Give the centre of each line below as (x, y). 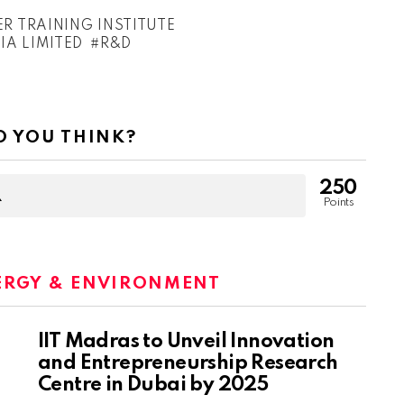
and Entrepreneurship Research (188, 364)
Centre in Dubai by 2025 (153, 386)
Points (338, 203)
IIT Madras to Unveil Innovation (186, 342)
